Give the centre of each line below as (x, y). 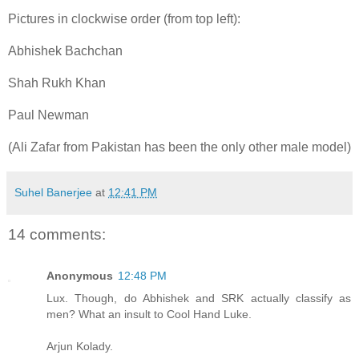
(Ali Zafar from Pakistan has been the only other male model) (179, 147)
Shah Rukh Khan (57, 83)
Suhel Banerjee (53, 192)
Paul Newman (48, 115)
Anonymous (80, 276)
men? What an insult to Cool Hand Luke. (149, 315)
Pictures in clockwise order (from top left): (124, 18)
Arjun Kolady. (80, 347)
